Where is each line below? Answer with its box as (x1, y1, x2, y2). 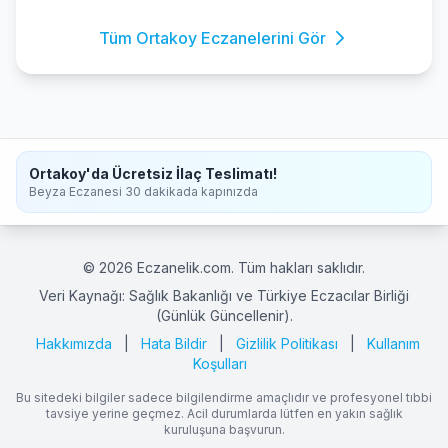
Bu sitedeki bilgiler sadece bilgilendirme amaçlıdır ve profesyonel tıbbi (16, 390, 432, 405)
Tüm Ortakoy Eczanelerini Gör (98, 28, 326, 48)
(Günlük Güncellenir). (155, 307, 293, 324)
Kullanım (367, 335, 420, 352)
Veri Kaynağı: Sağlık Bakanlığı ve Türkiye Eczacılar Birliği (39, 287, 409, 304)
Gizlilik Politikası (236, 335, 338, 352)
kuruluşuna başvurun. (163, 422, 285, 437)
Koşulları (193, 355, 247, 372)
